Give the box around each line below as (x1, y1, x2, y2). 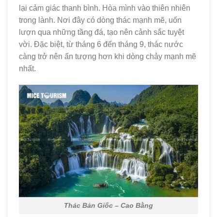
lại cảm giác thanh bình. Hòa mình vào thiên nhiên (19, 4, 190, 13)
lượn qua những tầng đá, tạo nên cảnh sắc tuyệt (19, 28, 184, 37)
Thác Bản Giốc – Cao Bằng (64, 201, 153, 209)
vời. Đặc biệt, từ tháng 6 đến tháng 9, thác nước (19, 40, 183, 49)
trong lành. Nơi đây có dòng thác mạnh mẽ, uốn (19, 16, 182, 25)
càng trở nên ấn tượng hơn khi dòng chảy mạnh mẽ (19, 52, 196, 61)
